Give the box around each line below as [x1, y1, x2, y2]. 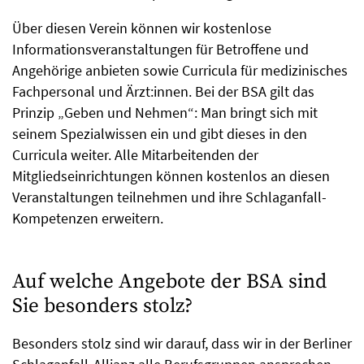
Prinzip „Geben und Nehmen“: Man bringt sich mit [12, 103, 318, 123]
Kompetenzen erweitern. [12, 209, 163, 228]
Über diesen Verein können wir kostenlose [12, 19, 271, 38]
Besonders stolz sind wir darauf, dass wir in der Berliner [12, 334, 352, 353]
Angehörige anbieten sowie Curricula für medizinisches [12, 61, 348, 80]
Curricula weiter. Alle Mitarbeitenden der [12, 145, 258, 165]
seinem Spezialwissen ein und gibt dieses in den [12, 124, 307, 144]
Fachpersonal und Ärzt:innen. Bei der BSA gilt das [12, 82, 314, 102]
